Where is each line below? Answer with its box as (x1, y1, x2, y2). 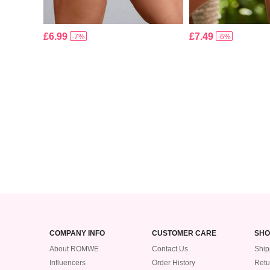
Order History (152, 259, 195, 267)
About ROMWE (49, 245, 99, 253)
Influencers (49, 259, 86, 267)
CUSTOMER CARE (152, 229, 216, 237)
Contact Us (152, 245, 188, 253)
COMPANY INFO (49, 229, 105, 237)
